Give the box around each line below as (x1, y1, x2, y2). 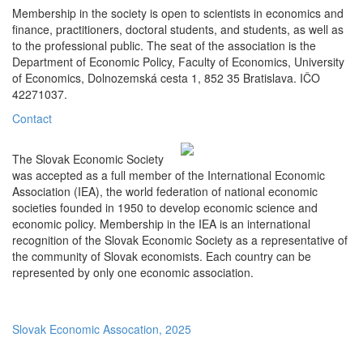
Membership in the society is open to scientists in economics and (12, 4, 344, 21)
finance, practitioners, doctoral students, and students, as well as (12, 20, 344, 37)
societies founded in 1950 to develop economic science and (12, 199, 318, 216)
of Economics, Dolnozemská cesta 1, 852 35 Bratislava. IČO (12, 69, 320, 86)
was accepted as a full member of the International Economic (12, 166, 325, 183)
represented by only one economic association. (12, 263, 254, 280)
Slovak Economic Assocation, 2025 (12, 320, 191, 337)
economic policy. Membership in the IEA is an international (12, 215, 310, 232)
